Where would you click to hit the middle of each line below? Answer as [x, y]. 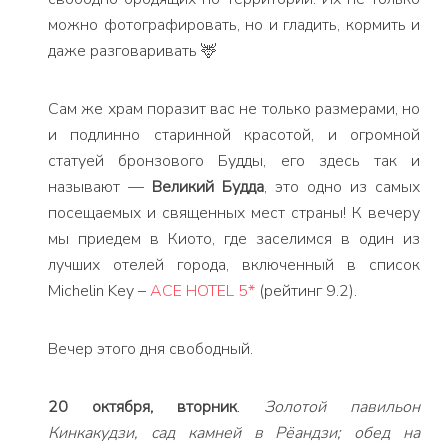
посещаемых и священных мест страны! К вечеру [234, 213]
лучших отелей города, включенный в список [234, 265]
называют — [100, 187]
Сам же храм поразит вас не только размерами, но [234, 109]
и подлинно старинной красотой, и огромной [234, 135]
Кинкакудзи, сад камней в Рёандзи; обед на [234, 433]
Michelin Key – [99, 291]
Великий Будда [208, 187]
